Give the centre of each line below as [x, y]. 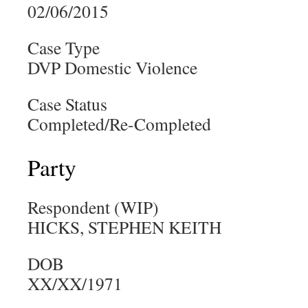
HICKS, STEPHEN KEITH [124, 227]
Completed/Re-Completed [119, 124]
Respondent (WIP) [93, 207]
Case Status [67, 104]
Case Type [64, 47]
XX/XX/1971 [75, 283]
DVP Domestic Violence [112, 67]
